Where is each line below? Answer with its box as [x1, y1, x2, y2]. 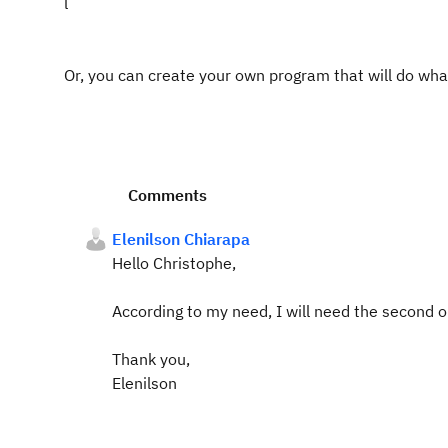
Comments [128, 185, 207, 205]
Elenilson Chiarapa [112, 229, 250, 249]
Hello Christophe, [112, 253, 236, 273]
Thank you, [112, 349, 190, 369]
